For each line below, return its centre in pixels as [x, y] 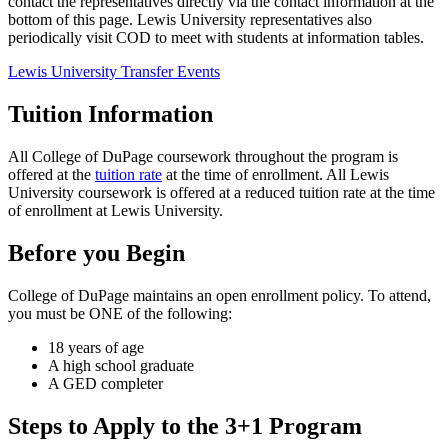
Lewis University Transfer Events [114, 72]
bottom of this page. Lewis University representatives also [190, 20]
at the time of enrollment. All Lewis [275, 175]
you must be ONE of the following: [120, 314]
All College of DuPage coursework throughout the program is [203, 157]
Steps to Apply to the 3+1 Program [185, 425]
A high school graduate [121, 366]
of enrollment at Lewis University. [115, 211]
